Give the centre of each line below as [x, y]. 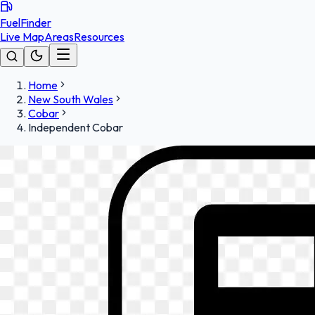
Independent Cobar [76, 127]
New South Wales [71, 99]
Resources [99, 37]
